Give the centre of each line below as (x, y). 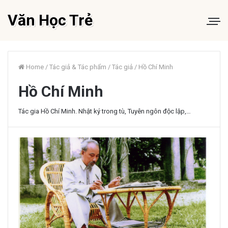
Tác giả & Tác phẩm (78, 67)
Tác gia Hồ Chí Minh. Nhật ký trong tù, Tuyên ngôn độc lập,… (105, 111)
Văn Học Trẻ (50, 20)
